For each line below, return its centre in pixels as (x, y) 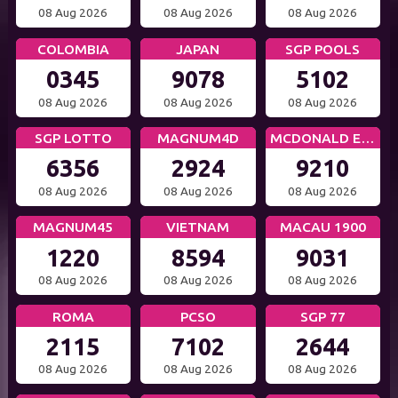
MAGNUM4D (198, 138)
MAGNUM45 (73, 227)
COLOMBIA (73, 48)
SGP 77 (322, 316)
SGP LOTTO (73, 138)
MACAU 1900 (322, 227)
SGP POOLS (323, 48)
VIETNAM (198, 227)
